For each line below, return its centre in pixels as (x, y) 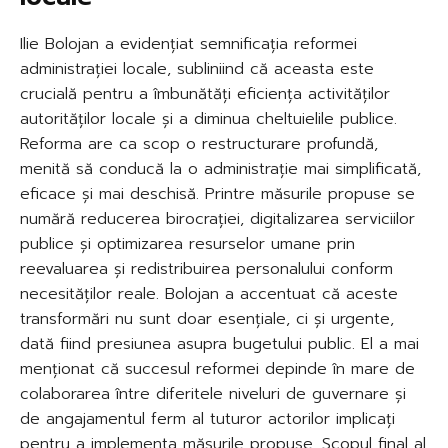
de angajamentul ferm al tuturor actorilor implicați (207, 419)
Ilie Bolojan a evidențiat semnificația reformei (188, 44)
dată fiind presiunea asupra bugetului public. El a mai (219, 344)
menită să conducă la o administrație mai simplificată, (220, 169)
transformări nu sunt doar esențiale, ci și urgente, (207, 319)
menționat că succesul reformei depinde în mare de (217, 369)
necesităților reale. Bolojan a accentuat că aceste (209, 294)
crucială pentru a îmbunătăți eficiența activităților (205, 94)
